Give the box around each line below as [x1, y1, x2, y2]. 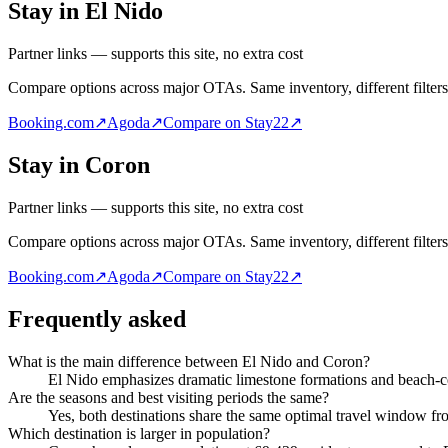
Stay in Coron [8, 151, 150, 178]
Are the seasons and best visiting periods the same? [8, 388, 329, 406]
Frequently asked [8, 305, 186, 332]
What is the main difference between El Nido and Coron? [8, 352, 370, 370]
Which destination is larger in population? [8, 424, 270, 442]
